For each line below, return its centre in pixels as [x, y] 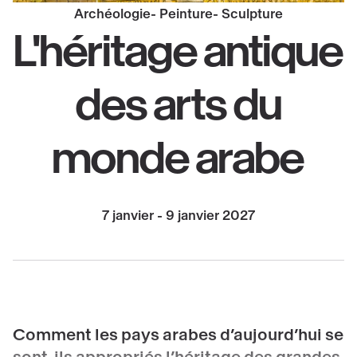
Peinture [186, 14]
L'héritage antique [178, 52]
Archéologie [112, 14]
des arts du [178, 105]
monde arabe [178, 159]
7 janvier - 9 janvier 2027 [178, 216]
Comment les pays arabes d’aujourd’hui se [178, 335]
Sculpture [252, 14]
